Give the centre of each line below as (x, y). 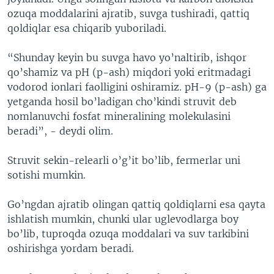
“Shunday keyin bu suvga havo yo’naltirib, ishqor (127, 57)
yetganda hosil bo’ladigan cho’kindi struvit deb (122, 101)
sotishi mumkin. (46, 175)
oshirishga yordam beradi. (71, 248)
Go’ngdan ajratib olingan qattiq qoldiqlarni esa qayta (136, 204)
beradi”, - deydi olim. (60, 131)
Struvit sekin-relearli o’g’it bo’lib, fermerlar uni (124, 160)
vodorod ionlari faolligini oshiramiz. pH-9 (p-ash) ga (137, 87)
